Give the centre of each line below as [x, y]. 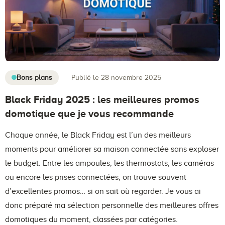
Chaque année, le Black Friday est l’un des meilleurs [98, 135]
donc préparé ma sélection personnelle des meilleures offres [112, 205]
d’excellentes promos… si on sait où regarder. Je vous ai [103, 191]
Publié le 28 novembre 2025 [116, 78]
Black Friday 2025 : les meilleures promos [102, 99]
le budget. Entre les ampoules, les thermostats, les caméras [109, 163]
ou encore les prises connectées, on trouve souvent [96, 177]
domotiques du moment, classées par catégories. [91, 219]
